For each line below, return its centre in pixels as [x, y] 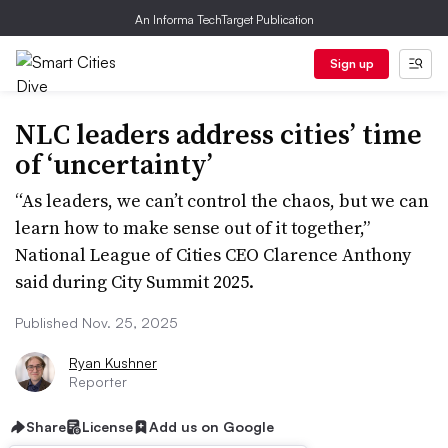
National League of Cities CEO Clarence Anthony [213, 254]
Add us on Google [211, 426]
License [107, 426]
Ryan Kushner [113, 362]
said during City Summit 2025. [134, 281]
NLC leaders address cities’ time [218, 134]
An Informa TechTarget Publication [224, 19]
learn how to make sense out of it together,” [192, 227]
